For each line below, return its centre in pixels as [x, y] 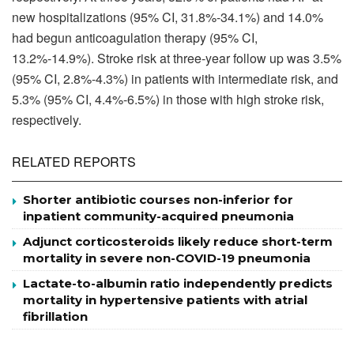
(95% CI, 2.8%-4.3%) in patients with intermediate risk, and [175, 78]
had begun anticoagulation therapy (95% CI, [135, 37]
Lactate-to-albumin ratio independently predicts [178, 283]
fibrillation [55, 316]
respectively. [47, 119]
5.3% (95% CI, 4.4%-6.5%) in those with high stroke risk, [168, 99]
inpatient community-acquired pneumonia [158, 216]
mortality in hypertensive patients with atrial [165, 299]
